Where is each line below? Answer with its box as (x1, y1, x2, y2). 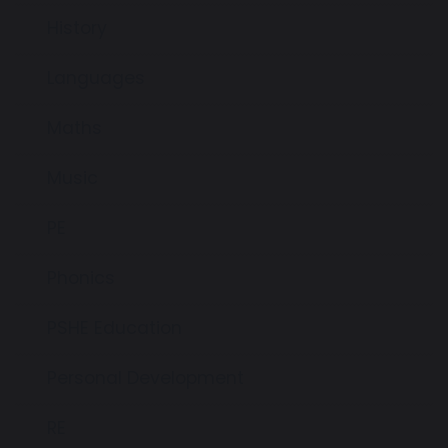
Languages (47, 65, 145, 90)
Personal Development (47, 365, 244, 390)
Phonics (47, 265, 115, 290)
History (47, 15, 107, 40)
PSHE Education (47, 315, 182, 340)
